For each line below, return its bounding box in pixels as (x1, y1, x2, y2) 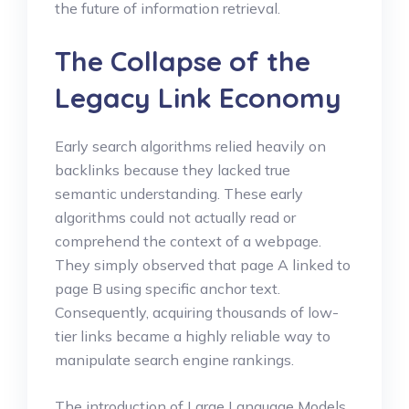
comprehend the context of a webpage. (55, 231, 321, 250)
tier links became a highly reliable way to (55, 326, 330, 345)
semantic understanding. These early (55, 184, 303, 203)
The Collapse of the (55, 43, 310, 79)
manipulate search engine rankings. (55, 350, 294, 369)
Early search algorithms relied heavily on (55, 136, 326, 155)
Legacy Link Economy (55, 79, 341, 115)
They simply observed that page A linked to (55, 255, 351, 274)
